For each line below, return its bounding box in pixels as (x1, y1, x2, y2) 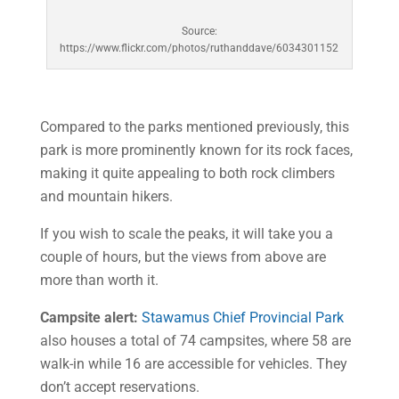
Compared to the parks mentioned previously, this (39, 118, 349, 135)
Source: (181, 25, 217, 37)
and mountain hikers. (39, 188, 173, 205)
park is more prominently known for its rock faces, (39, 142, 353, 159)
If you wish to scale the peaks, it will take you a (39, 225, 333, 242)
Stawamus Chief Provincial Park (141, 309, 344, 326)
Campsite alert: (39, 309, 142, 326)
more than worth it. (39, 272, 159, 289)
